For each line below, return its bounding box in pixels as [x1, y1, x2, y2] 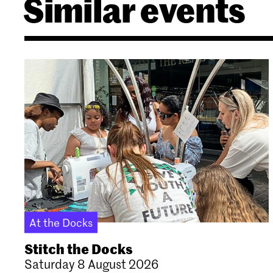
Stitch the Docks [24, 238, 133, 258]
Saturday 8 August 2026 [24, 255, 158, 272]
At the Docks [29, 214, 93, 229]
